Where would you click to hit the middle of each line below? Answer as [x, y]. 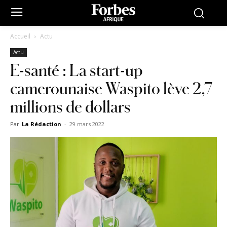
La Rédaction [42, 124]
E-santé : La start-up [77, 69]
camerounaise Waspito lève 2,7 [111, 88]
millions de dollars [70, 106]
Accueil [20, 36]
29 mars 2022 [87, 124]
